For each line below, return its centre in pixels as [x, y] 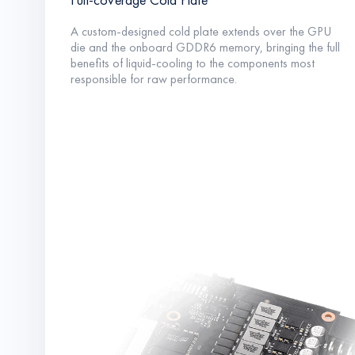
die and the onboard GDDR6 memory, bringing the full [205, 48]
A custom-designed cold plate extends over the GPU [201, 32]
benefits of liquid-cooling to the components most [193, 63]
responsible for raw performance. [154, 79]
